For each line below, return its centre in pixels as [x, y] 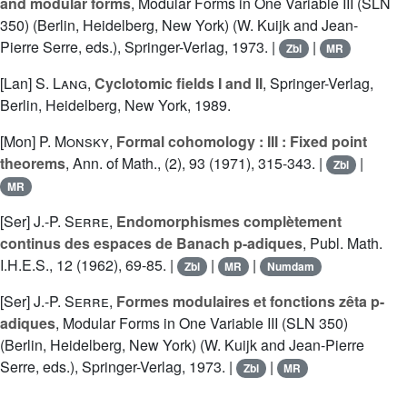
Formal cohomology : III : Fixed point [242, 142]
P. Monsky [74, 142]
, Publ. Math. [342, 243]
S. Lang [61, 84]
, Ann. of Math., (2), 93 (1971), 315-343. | [196, 164]
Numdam [290, 267]
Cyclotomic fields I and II [179, 84]
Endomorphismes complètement [229, 222]
